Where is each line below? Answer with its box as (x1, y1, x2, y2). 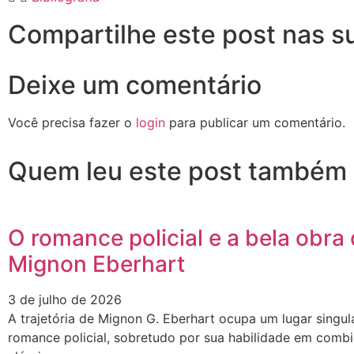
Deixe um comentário (8, 70, 262, 101)
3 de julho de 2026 (8, 292, 122, 308)
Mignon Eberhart (8, 250, 185, 278)
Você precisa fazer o (8, 115, 136, 131)
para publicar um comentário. (165, 115, 345, 131)
